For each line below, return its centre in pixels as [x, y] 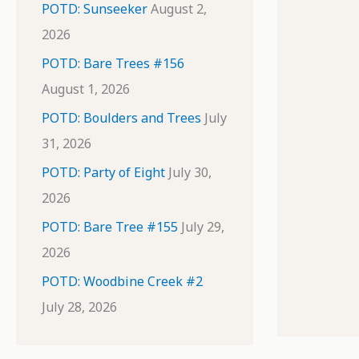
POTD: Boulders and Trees [121, 118]
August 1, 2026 [86, 89]
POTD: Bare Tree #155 [110, 227]
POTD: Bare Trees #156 [113, 63]
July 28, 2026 [79, 307]
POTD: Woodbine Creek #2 [122, 281]
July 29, [203, 227]
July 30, [190, 172]
